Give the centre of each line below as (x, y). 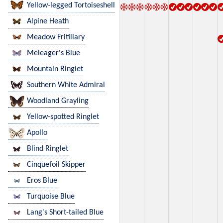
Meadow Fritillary (56, 38)
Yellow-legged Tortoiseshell (71, 6)
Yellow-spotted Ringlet (63, 117)
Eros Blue (42, 181)
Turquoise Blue (51, 197)
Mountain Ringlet (55, 69)
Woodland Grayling (58, 101)
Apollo (37, 133)
